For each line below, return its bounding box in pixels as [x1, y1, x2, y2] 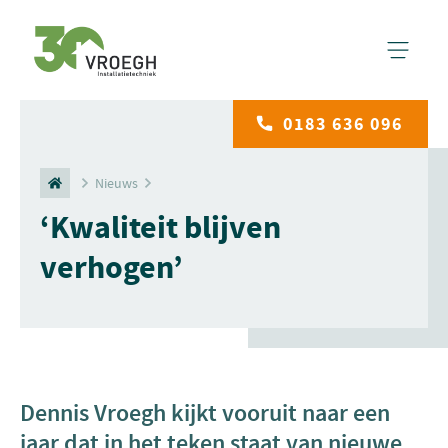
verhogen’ [40, 246, 183, 289]
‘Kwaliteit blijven [40, 206, 281, 249]
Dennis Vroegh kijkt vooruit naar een [20, 397, 390, 429]
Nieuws [95, 174, 138, 192]
